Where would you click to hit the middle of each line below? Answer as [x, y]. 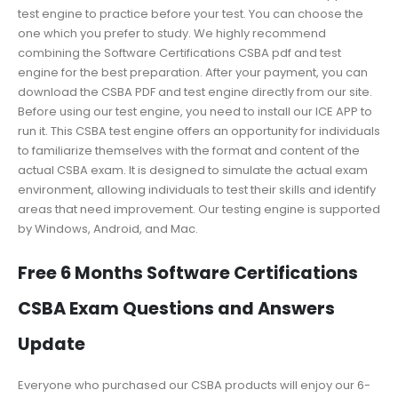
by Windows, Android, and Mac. [108, 229]
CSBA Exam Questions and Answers [176, 309]
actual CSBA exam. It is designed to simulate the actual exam [193, 171]
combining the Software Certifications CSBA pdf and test [179, 53]
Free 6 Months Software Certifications [188, 274]
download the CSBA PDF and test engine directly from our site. [195, 92]
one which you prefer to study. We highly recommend [172, 34]
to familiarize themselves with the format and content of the [189, 151]
